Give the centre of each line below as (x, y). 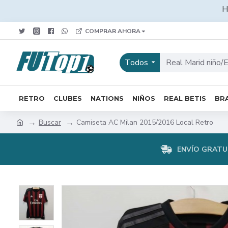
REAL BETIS (185, 98)
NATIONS (107, 98)
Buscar (50, 122)
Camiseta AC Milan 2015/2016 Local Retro (145, 122)
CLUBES (68, 98)
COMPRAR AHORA (113, 31)
